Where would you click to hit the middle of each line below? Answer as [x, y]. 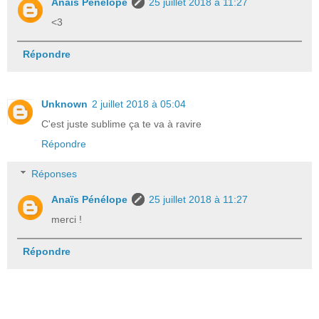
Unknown [64, 104]
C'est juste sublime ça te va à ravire [121, 124]
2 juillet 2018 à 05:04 [139, 104]
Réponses [54, 173]
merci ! [67, 219]
